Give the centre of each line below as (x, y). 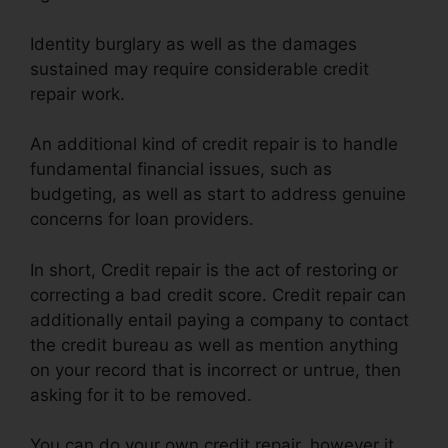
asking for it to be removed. (141, 394)
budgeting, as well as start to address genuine (218, 194)
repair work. (77, 93)
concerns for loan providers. (142, 219)
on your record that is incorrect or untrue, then (215, 369)
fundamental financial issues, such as (181, 169)
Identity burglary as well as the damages (193, 43)
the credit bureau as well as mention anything (214, 344)
